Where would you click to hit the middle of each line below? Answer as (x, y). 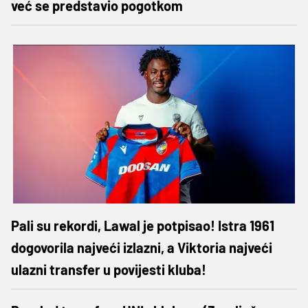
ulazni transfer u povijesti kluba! (109, 269)
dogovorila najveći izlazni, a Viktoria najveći (142, 247)
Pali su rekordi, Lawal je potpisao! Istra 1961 (143, 225)
